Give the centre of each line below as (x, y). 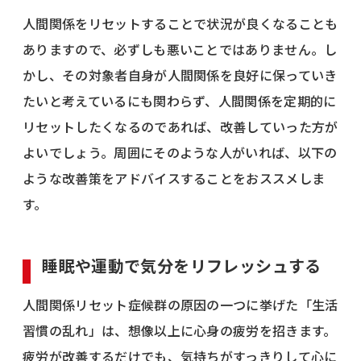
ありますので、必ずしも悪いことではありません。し (180, 49)
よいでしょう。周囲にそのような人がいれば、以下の (180, 152)
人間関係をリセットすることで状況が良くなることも (180, 23)
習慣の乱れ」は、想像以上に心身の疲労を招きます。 (180, 330)
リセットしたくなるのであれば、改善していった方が (180, 126)
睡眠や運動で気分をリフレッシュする (182, 265)
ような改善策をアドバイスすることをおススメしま (174, 178)
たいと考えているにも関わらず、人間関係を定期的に (180, 100)
